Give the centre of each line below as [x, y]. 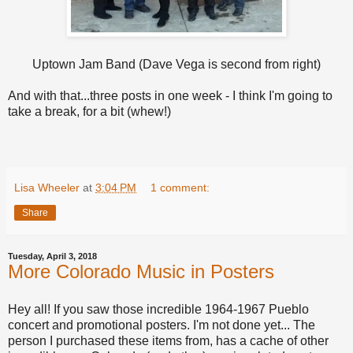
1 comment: [180, 187]
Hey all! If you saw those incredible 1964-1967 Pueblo [158, 309]
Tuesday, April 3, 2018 [52, 256]
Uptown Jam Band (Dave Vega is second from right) [176, 64]
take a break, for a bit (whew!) [89, 111]
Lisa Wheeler [47, 187]
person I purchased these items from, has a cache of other [168, 340]
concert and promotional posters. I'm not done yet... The [162, 325]
